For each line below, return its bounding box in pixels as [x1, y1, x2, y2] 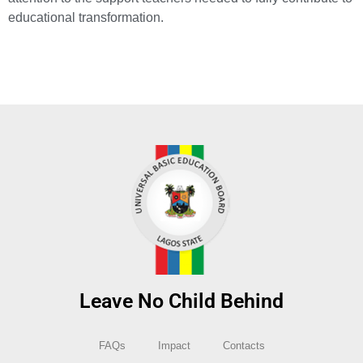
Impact [157, 340, 190, 352]
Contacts [222, 340, 265, 352]
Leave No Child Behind [79, 289, 284, 314]
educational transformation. [8, 10, 164, 24]
